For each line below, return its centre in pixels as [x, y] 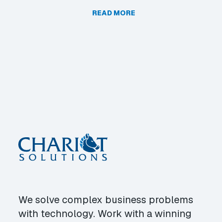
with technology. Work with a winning [105, 214]
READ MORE [114, 13]
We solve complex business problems [106, 200]
